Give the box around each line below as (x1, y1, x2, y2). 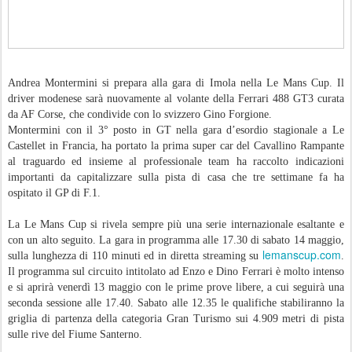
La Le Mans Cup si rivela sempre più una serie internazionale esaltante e (8, 218, 344, 231)
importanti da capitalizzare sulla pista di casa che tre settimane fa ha (8, 171, 344, 184)
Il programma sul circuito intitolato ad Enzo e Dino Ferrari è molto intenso (8, 266, 344, 278)
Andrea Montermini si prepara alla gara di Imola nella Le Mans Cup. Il (8, 77, 344, 90)
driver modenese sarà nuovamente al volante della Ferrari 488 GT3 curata (8, 93, 344, 105)
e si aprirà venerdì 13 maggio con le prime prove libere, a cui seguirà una (8, 281, 344, 294)
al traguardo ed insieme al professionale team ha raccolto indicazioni (8, 156, 344, 168)
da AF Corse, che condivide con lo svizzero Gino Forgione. (8, 108, 272, 121)
